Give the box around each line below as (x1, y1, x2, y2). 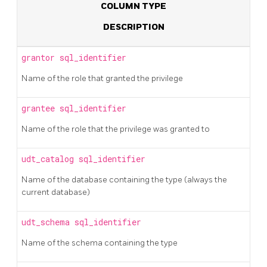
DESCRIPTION (103, 21, 164, 32)
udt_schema (21, 216, 74, 228)
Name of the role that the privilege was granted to (21, 123, 210, 134)
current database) (21, 187, 90, 197)
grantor (21, 52, 60, 63)
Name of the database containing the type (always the (21, 174, 227, 185)
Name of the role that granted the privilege (21, 73, 183, 83)
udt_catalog (21, 153, 79, 164)
